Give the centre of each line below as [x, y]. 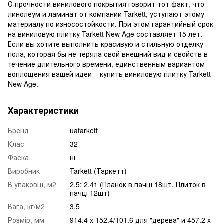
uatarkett [84, 130]
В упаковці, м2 [32, 184]
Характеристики [43, 110]
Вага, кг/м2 [26, 206]
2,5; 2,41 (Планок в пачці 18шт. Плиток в [138, 184]
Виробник [24, 171]
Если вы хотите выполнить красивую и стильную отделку [106, 44]
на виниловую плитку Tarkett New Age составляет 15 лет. [105, 34]
